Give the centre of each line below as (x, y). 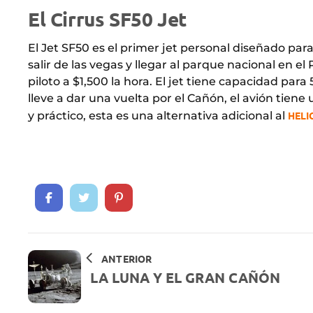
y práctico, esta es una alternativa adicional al (158, 115)
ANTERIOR (127, 258)
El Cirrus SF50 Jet (107, 18)
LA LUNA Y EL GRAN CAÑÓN (185, 277)
